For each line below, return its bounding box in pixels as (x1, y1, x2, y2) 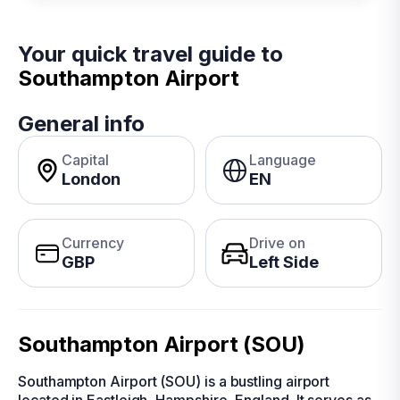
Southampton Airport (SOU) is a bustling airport (18, 372, 330, 390)
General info (18, 111, 145, 137)
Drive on (249, 234, 305, 252)
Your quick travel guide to (18, 41, 283, 67)
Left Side (249, 253, 319, 271)
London (62, 170, 121, 188)
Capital (62, 151, 109, 169)
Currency (62, 234, 124, 252)
